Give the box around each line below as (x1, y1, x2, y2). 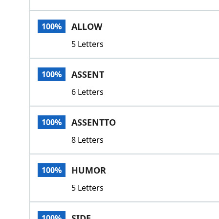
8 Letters (71, 134, 104, 145)
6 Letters (71, 87, 104, 97)
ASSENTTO (71, 116, 116, 128)
